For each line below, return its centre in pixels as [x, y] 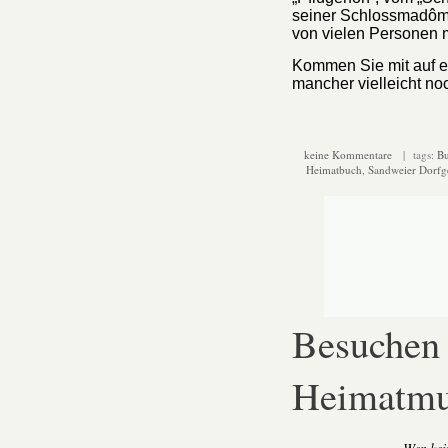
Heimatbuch [333, 170]
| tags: [414, 155]
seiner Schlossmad [360, 15]
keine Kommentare [347, 155]
